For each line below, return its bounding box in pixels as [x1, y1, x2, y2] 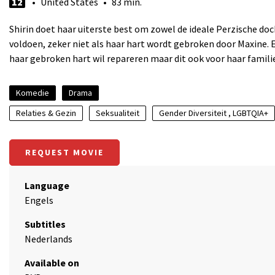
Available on [25, 257, 79, 269]
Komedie [16, 87, 49, 98]
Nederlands [25, 233, 72, 245]
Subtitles [25, 218, 66, 230]
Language [25, 179, 69, 192]
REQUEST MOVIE [25, 147, 104, 158]
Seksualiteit [96, 107, 139, 118]
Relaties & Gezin [16, 107, 76, 118]
